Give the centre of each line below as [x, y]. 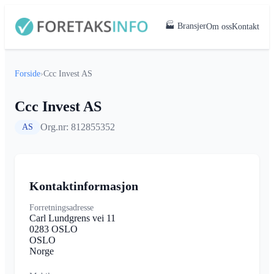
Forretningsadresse [61, 207]
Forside [28, 74]
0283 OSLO [54, 229]
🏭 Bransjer [186, 26]
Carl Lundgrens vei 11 [72, 218]
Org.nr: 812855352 [78, 127]
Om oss [219, 27]
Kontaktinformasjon [84, 186]
